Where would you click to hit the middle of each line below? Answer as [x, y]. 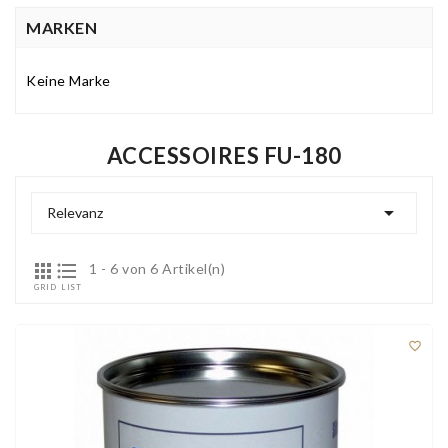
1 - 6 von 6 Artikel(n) [157, 269]
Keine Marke [68, 81]
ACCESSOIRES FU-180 [224, 156]
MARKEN [61, 28]
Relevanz [75, 213]
